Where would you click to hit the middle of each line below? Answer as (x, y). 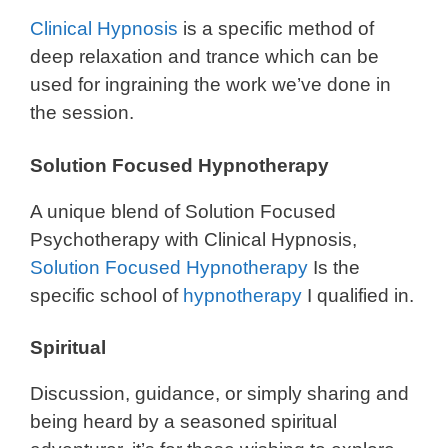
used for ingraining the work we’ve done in (210, 85)
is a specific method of (276, 29)
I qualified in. (358, 295)
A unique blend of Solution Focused (183, 211)
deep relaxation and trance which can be (204, 57)
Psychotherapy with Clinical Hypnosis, (193, 239)
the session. (82, 113)
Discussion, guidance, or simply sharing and (219, 394)
